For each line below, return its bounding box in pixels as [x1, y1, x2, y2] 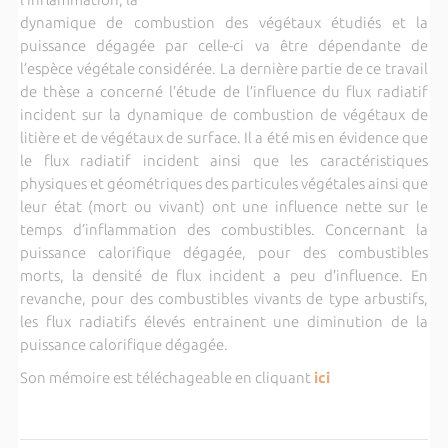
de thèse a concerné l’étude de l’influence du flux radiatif [19, 82, 429, 100]
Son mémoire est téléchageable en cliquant [19, 368, 311, 386]
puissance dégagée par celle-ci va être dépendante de [19, 36, 429, 54]
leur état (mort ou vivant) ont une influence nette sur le [19, 197, 429, 215]
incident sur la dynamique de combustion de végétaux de [19, 105, 429, 123]
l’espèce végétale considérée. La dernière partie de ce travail [19, 59, 429, 77]
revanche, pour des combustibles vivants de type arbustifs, [19, 289, 429, 307]
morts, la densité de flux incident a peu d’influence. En [19, 266, 429, 284]
